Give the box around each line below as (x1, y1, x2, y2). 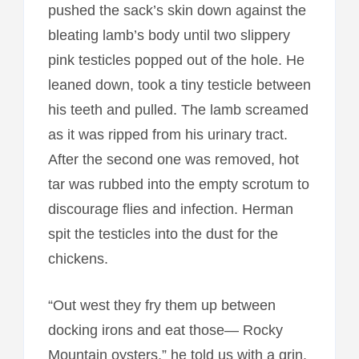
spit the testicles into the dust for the (47, 225, 278, 242)
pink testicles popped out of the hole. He (47, 51, 305, 68)
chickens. (47, 250, 108, 267)
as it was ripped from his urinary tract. (47, 126, 288, 143)
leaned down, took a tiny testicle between (47, 76, 311, 93)
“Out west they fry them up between (47, 296, 276, 313)
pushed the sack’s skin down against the (47, 2, 306, 18)
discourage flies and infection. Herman (47, 200, 293, 217)
